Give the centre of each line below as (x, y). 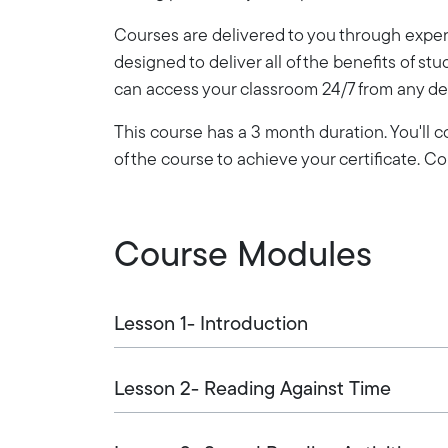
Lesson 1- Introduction (211, 324)
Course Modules (243, 256)
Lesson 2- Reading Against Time (252, 389)
